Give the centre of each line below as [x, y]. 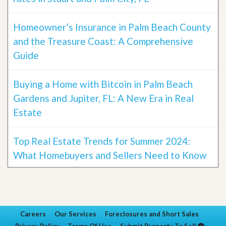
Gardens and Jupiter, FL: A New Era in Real [103, 98]
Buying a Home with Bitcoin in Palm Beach [103, 84]
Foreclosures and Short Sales [152, 214]
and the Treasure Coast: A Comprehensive [103, 41]
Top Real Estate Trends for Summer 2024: [102, 141]
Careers [33, 214]
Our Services [75, 214]
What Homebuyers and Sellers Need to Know [110, 155]
